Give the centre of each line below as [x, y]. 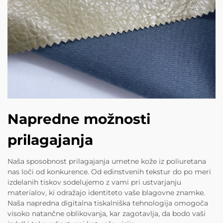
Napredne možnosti [79, 119]
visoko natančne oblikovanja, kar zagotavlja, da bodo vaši [107, 214]
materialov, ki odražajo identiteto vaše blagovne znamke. [106, 193]
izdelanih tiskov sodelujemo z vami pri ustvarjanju [94, 182]
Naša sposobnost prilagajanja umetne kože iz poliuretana [107, 162]
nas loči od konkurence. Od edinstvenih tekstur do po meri [109, 172]
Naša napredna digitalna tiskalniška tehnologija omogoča [108, 203]
